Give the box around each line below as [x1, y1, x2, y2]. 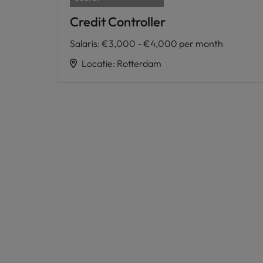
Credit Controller [70, 13, 166, 30]
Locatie [82, 57, 113, 69]
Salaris [70, 37, 97, 49]
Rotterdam [117, 57, 161, 69]
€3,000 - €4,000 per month [102, 37, 223, 49]
